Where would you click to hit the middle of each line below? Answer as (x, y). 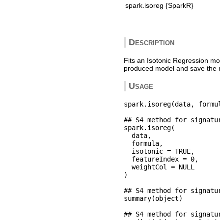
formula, (143, 143)
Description (151, 42)
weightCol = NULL (159, 167)
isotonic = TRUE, (159, 151)
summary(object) (153, 198)
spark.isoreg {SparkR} (159, 5)
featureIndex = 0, (161, 159)
